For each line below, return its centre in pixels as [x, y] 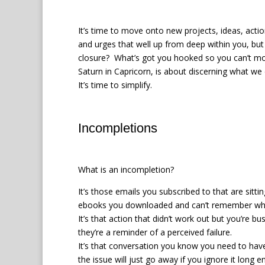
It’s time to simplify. [115, 85]
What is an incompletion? [126, 169]
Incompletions [118, 128]
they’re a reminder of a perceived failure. [155, 232]
